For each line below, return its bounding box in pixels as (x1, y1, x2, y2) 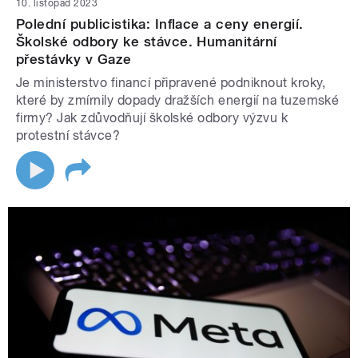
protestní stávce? (16, 127, 121, 143)
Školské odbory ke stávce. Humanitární (16, 33, 277, 50)
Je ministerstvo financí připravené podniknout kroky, (16, 74, 326, 90)
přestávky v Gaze (16, 50, 132, 67)
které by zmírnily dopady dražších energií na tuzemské (16, 92, 340, 108)
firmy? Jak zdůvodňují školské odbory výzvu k (16, 109, 288, 125)
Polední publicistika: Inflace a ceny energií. (16, 15, 304, 32)
